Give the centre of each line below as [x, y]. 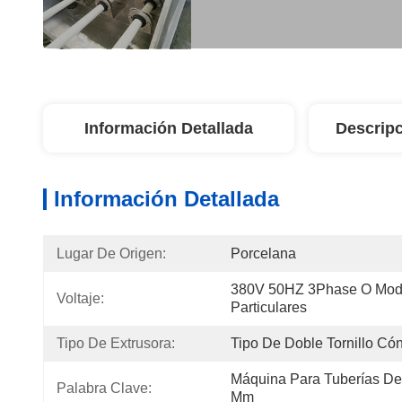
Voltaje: [80, 298]
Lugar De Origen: [111, 253]
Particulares [269, 307]
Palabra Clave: [104, 388]
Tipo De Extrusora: [116, 343]
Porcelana [263, 253]
